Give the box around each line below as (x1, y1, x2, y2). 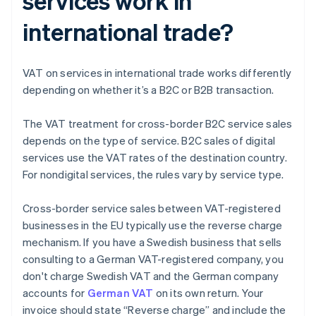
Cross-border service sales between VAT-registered (23, 201, 281, 216)
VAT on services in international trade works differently (23, 66, 292, 80)
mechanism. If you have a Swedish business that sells (23, 235, 282, 250)
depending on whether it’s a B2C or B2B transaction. (23, 83, 274, 97)
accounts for (23, 286, 87, 300)
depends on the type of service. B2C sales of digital (23, 133, 276, 148)
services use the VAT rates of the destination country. (23, 150, 287, 165)
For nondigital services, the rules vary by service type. (23, 167, 284, 182)
